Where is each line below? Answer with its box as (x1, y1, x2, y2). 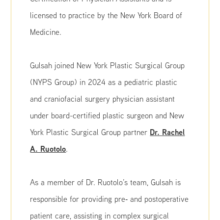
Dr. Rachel (150, 127, 185, 137)
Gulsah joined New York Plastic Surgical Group (30, 60, 185, 70)
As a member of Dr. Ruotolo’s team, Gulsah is (30, 177, 181, 187)
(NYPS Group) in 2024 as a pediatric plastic (30, 77, 178, 87)
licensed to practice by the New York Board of (30, 10, 183, 20)
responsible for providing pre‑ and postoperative (30, 194, 189, 204)
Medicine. (30, 27, 62, 37)
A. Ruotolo (30, 143, 66, 154)
